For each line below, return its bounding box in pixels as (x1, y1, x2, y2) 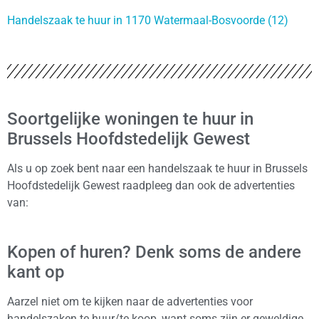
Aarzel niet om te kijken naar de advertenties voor (7, 294, 253, 308)
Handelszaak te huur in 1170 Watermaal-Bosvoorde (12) (7, 14, 288, 28)
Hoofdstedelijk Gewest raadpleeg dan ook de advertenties (7, 179, 295, 193)
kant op (7, 261, 64, 282)
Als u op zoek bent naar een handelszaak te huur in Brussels (7, 162, 308, 176)
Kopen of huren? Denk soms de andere (7, 241, 301, 262)
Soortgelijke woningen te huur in (7, 109, 253, 130)
